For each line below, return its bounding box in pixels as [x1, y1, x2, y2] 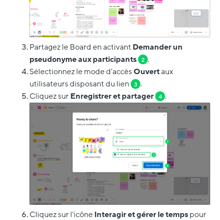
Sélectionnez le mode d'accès [29, 66, 134, 78]
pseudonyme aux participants [29, 54, 138, 65]
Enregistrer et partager [70, 91, 155, 102]
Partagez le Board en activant [29, 42, 133, 53]
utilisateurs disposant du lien [29, 79, 131, 90]
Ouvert [134, 66, 161, 78]
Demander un [133, 42, 183, 53]
